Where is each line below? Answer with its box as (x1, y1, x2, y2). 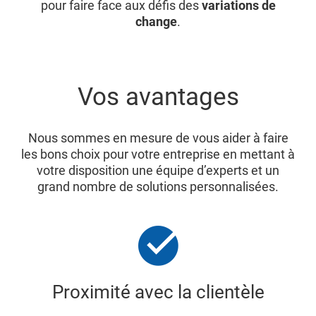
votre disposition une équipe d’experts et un (37, 162, 279, 178)
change (135, 13, 177, 29)
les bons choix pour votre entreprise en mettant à (21, 146, 295, 162)
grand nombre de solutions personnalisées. (37, 178, 279, 194)
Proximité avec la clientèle (51, 281, 265, 303)
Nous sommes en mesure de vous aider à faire (28, 130, 288, 145)
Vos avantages (77, 82, 239, 111)
